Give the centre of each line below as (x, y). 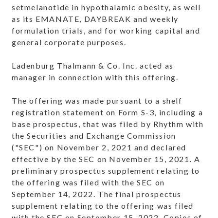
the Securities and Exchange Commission (94, 136)
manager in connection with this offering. (95, 77)
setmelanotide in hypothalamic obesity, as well (106, 7)
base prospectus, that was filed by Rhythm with (108, 124)
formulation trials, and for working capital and (106, 31)
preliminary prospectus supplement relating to (106, 171)
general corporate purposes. (69, 42)
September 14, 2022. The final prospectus (97, 194)
